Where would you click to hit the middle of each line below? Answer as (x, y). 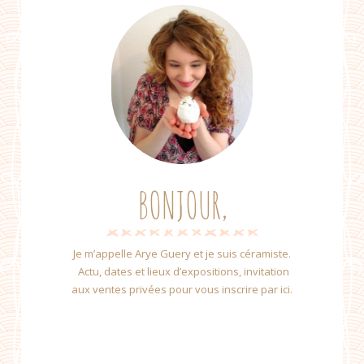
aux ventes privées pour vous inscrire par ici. (182, 289)
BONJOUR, (182, 204)
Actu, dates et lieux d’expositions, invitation (182, 271)
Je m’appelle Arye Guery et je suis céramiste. (182, 253)
